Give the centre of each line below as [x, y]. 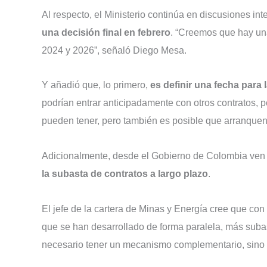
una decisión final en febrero [106, 32]
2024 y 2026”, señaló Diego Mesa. [114, 50]
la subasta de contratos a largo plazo [125, 174]
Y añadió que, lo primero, [96, 85]
